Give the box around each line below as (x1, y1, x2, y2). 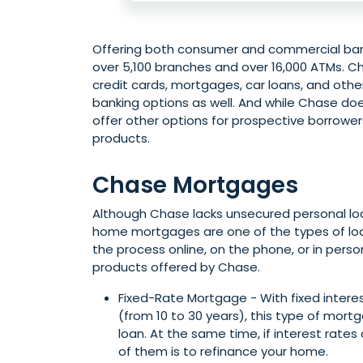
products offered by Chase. (92, 258, 260, 276)
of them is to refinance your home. (118, 343, 328, 361)
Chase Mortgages (92, 169, 298, 202)
